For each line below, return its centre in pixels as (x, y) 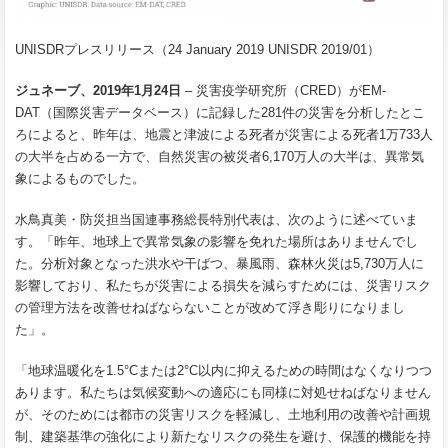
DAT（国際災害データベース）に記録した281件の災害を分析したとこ (220, 112)
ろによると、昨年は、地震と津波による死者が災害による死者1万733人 (224, 134)
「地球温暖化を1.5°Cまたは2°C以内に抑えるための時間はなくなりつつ (223, 370)
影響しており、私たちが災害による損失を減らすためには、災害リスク (223, 285)
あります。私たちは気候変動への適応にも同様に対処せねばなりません (223, 392)
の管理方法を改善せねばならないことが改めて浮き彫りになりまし (210, 307)
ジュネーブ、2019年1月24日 (98, 90)
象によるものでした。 (80, 178)
